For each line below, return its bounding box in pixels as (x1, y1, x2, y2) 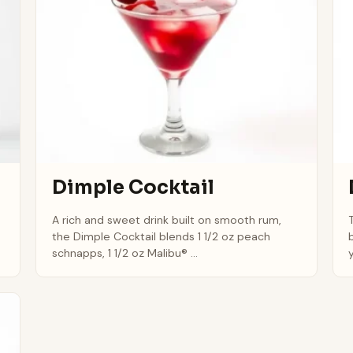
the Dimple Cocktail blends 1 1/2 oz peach (51, 229, 270, 243)
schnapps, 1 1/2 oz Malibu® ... (51, 245, 198, 260)
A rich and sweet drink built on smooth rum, (51, 212, 281, 227)
